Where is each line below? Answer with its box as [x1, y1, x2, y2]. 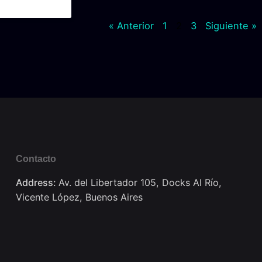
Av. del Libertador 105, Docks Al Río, [58, 177, 222, 189]
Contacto [16, 153, 57, 164]
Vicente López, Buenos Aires [16, 191, 143, 204]
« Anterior [108, 20, 154, 32]
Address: [16, 177, 59, 189]
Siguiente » [205, 20, 257, 32]
